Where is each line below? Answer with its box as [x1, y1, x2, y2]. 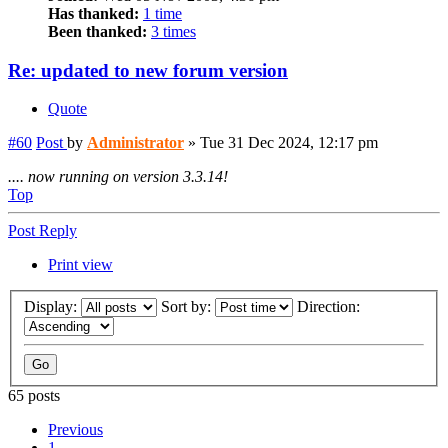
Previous [48, 420, 103, 438]
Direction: [297, 297, 364, 315]
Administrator [87, 134, 184, 152]
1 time [143, 4, 182, 22]
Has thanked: [48, 4, 139, 22]
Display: [24, 297, 81, 315]
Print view [48, 256, 113, 274]
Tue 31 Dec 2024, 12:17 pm [200, 134, 378, 152]
